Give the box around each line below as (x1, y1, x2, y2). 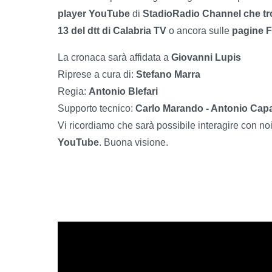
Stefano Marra (134, 69, 200, 80)
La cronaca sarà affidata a (58, 52, 171, 63)
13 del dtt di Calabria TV (58, 25, 166, 36)
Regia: (58, 86, 89, 97)
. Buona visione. (99, 137, 168, 148)
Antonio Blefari (89, 86, 158, 97)
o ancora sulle (166, 25, 232, 36)
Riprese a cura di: (58, 69, 134, 80)
